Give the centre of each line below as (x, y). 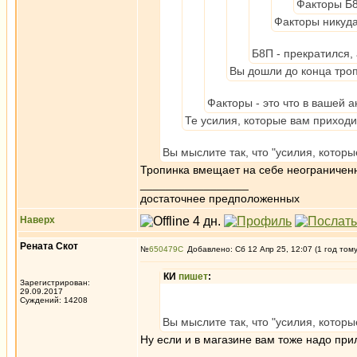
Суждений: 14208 (54, 300)
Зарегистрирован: (55, 282)
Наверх (37, 220)
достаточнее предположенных (220, 198)
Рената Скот (49, 246)
